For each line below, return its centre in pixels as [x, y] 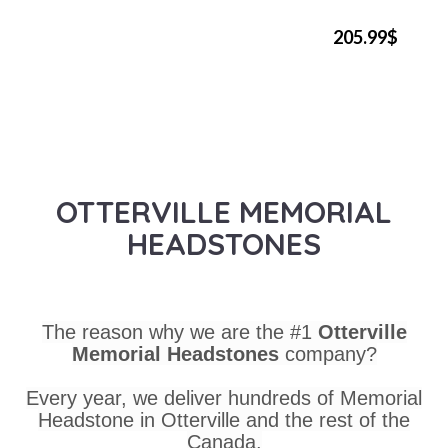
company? [330, 353]
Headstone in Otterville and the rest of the [224, 419]
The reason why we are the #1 [179, 331]
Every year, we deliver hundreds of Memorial [224, 397]
